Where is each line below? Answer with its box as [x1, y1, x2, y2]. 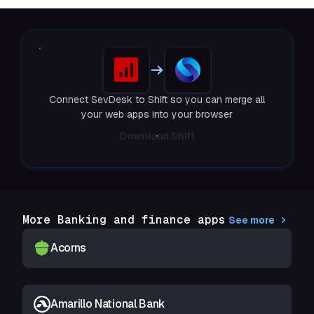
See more [228, 214, 275, 226]
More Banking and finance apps [22, 212, 226, 227]
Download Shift [119, 130, 195, 142]
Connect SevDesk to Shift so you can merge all [49, 93, 265, 106]
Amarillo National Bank [50, 296, 165, 311]
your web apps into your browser [81, 108, 233, 121]
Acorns [50, 240, 87, 255]
